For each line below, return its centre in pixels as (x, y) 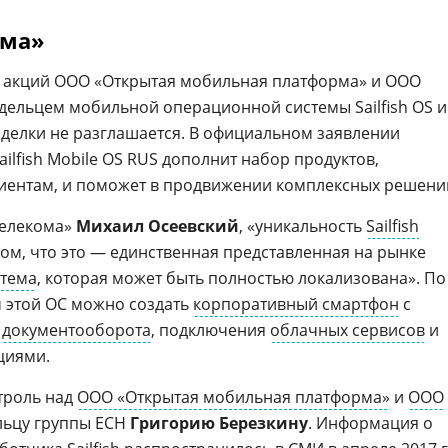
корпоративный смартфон (296, 304)
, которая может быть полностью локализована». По (241, 278)
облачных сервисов (347, 330)
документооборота (76, 330)
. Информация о (370, 423)
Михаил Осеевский (157, 226)
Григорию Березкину (219, 423)
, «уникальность (302, 226)
